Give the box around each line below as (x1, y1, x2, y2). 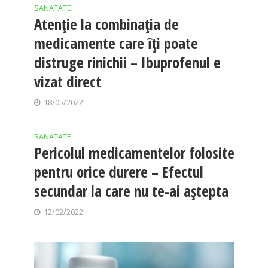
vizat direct (33, 71, 101, 92)
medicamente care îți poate (33, 32, 198, 53)
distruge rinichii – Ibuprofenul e (33, 51, 221, 72)
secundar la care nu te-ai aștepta (33, 180, 229, 201)
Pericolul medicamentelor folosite (33, 142, 234, 163)
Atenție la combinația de (33, 13, 179, 34)
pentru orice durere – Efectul (33, 161, 203, 182)
